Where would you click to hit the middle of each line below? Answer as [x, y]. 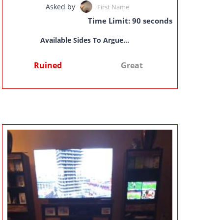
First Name [113, 7]
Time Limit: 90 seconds [130, 21]
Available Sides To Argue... [85, 40]
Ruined [48, 65]
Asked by [60, 6]
